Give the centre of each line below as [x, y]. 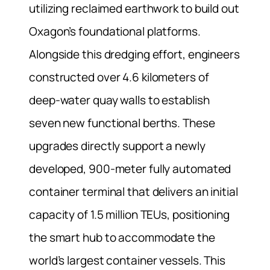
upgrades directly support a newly [117, 146]
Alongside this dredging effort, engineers [134, 54]
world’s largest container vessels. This [127, 260]
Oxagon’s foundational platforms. [115, 31]
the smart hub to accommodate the [122, 237]
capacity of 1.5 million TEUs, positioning [129, 214]
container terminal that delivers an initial [133, 191]
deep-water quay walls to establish [119, 100]
